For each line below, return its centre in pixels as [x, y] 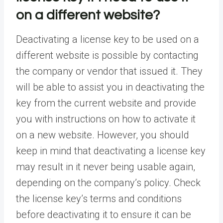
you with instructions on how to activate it [106, 119]
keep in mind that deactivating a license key [111, 151]
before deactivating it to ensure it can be [104, 215]
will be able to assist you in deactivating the [110, 87]
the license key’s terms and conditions [99, 199]
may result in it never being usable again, [106, 167]
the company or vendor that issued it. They [109, 71]
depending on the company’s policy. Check [108, 183]
